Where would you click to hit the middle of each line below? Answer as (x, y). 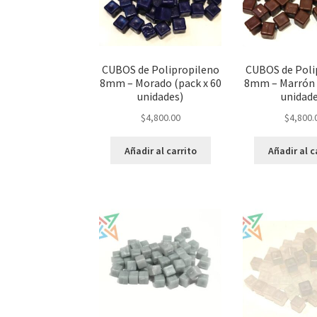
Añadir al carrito (160, 150)
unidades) (161, 97)
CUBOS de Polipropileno (160, 70)
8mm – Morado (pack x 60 (160, 83)
